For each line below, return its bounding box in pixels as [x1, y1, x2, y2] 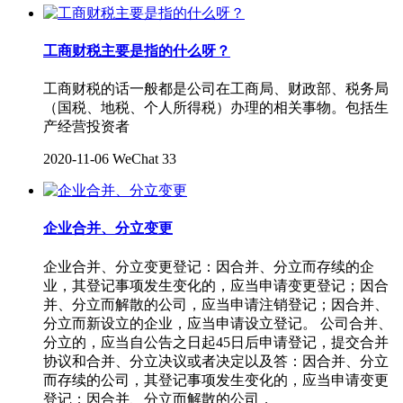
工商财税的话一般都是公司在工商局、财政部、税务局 [43, 81, 389, 97]
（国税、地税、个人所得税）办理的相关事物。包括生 [43, 100, 389, 116]
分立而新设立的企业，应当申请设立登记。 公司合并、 [43, 315, 392, 331]
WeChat [112, 151, 158, 167]
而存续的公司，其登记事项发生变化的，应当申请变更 [43, 372, 389, 388]
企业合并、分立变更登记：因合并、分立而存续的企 [43, 258, 374, 274]
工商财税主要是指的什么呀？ [43, 42, 230, 58]
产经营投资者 [43, 119, 130, 135]
